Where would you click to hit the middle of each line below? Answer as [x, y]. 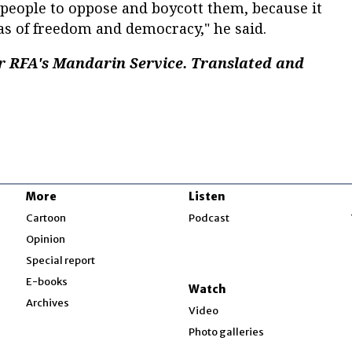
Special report [61, 261]
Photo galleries [226, 332]
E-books [47, 282]
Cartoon [46, 218]
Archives [48, 303]
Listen [207, 197]
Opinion [46, 240]
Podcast [209, 218]
